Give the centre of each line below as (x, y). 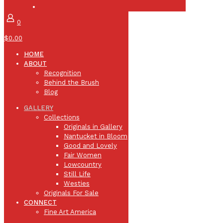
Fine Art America (70, 212)
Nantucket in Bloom (96, 136)
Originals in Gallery (93, 126)
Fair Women (83, 155)
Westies (77, 183)
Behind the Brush (71, 82)
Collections (62, 117)
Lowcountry (83, 164)
